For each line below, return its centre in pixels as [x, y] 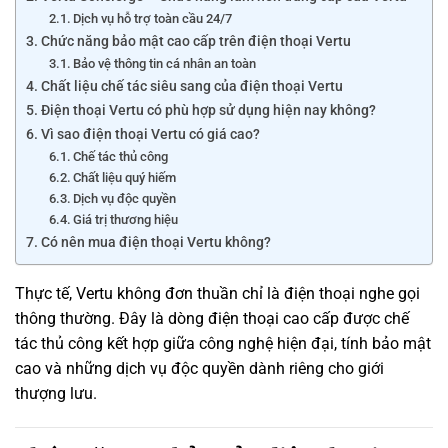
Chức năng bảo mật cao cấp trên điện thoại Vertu [195, 41]
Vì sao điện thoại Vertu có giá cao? [150, 134]
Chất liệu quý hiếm [125, 177]
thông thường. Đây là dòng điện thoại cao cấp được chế [212, 318]
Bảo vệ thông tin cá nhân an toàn [165, 63]
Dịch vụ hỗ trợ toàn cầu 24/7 [153, 18]
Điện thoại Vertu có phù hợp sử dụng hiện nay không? [208, 110]
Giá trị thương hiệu [126, 219]
